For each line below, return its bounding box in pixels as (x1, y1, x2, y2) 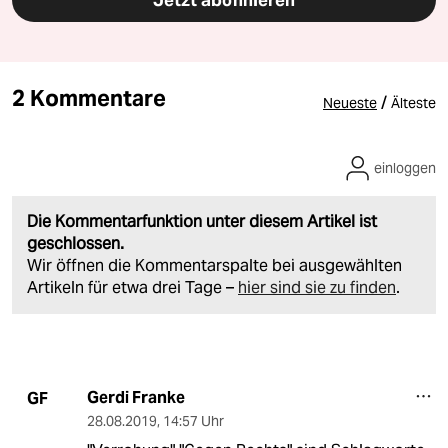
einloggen (374, 159, 436, 178)
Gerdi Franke (86, 387, 185, 409)
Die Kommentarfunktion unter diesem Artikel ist (27, 211, 377, 233)
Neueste (323, 94, 377, 113)
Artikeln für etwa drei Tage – (27, 277, 238, 299)
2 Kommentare (12, 84, 166, 113)
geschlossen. (27, 233, 124, 255)
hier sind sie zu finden (238, 277, 396, 299)
